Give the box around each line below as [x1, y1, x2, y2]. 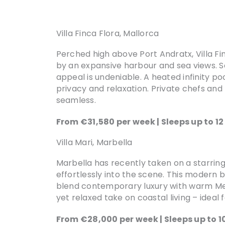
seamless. [56, 94, 96, 106]
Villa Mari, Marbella [56, 136, 133, 148]
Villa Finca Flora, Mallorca [56, 27, 159, 39]
